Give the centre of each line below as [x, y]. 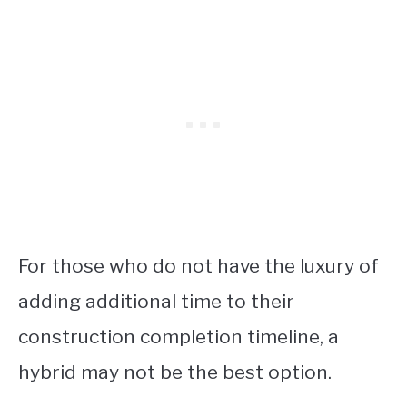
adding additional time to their [156, 301]
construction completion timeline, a [179, 336]
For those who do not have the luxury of [199, 265]
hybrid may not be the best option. [175, 372]
